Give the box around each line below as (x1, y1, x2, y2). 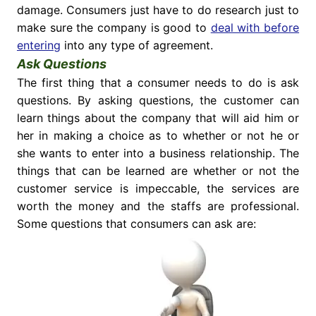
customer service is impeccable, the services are (16, 181, 300, 196)
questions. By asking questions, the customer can (16, 93, 300, 108)
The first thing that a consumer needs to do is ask (16, 75, 300, 90)
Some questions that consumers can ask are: (16, 217, 256, 231)
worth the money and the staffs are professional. (16, 199, 300, 214)
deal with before (210, 20, 300, 35)
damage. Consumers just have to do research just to (16, 3, 300, 18)
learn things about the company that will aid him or (16, 111, 300, 126)
